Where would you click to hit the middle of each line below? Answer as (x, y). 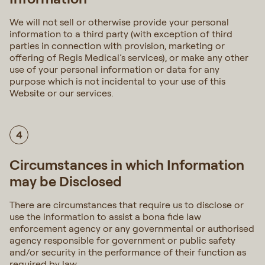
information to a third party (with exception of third (121, 34)
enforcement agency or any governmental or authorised (132, 228)
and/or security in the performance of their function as (128, 252)
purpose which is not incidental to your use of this (117, 81)
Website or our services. (62, 93)
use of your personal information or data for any (114, 69)
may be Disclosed (67, 181)
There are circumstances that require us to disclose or (127, 205)
